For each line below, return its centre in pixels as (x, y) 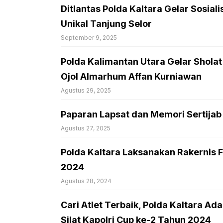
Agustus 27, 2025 (86, 128)
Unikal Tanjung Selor (106, 23)
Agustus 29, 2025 (86, 90)
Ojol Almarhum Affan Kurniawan (131, 76)
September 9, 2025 (89, 37)
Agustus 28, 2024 (86, 181)
